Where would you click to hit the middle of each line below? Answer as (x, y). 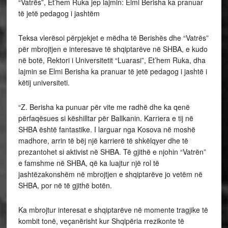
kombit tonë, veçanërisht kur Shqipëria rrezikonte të (101, 221)
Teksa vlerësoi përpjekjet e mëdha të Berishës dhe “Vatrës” (113, 38)
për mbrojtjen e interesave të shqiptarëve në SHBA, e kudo (113, 49)
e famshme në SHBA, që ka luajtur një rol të (89, 163)
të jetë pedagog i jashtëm (59, 13)
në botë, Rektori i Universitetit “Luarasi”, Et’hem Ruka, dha (112, 60)
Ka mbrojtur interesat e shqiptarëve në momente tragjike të (113, 210)
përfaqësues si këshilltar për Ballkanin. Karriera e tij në (106, 118)
